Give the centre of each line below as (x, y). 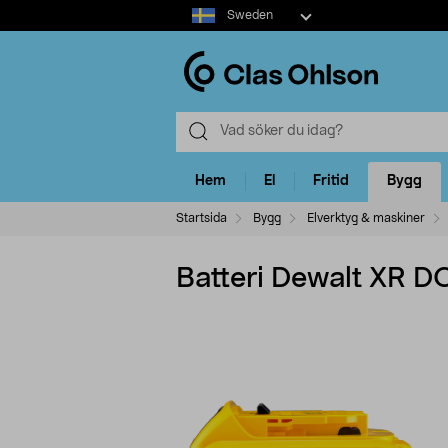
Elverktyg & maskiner (366, 217)
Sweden (249, 15)
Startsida (201, 217)
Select (195, 9)
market (198, 29)
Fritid (331, 181)
